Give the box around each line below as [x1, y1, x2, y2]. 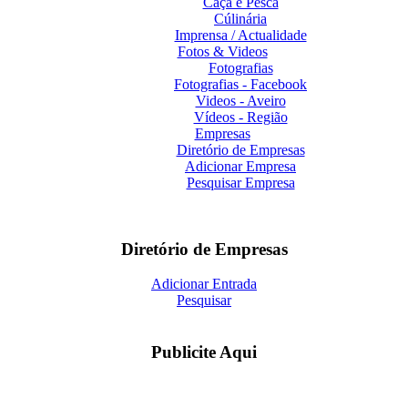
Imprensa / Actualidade [174, 27, 307, 43]
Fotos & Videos [177, 44, 268, 59]
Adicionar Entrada [151, 276, 257, 292]
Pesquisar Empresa [186, 175, 295, 190]
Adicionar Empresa [185, 158, 296, 174]
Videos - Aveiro [195, 93, 286, 108]
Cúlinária [214, 11, 267, 26]
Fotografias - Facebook [174, 76, 307, 92]
